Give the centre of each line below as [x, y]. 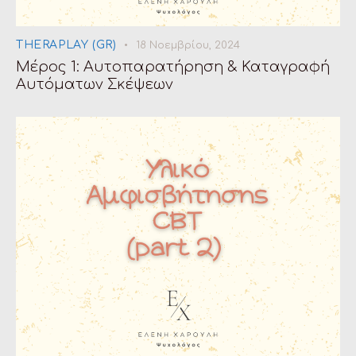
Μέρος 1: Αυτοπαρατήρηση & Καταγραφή [173, 66]
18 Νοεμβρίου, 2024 [188, 45]
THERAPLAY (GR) [66, 44]
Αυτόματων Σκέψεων [95, 84]
